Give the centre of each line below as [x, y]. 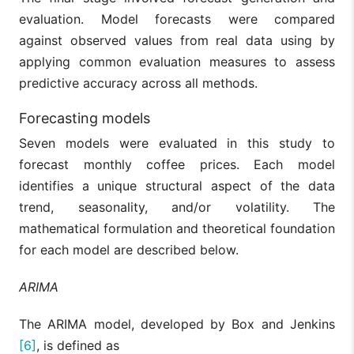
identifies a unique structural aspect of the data [177, 185]
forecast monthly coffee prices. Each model [177, 164]
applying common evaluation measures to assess [177, 61]
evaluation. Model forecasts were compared [177, 19]
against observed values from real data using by [177, 40]
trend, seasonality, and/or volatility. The [177, 207]
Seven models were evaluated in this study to [177, 143]
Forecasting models [85, 118]
